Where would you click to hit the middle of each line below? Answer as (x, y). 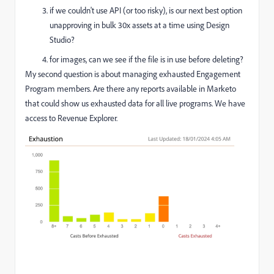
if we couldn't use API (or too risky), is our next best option (146, 10)
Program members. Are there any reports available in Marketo (131, 88)
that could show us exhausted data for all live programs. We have (135, 103)
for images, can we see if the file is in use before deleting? (146, 59)
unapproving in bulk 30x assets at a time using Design (139, 25)
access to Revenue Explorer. (72, 118)
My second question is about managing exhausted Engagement (133, 74)
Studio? (62, 39)
